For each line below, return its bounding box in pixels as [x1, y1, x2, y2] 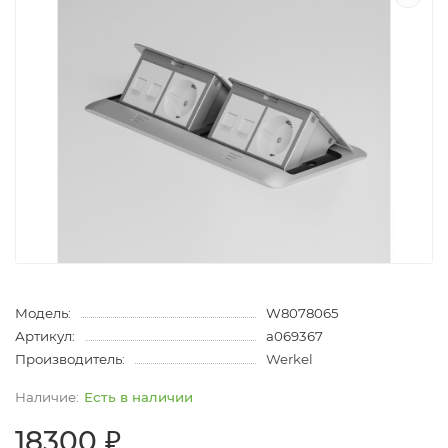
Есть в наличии [84, 388, 193, 405]
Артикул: [15, 327, 75, 344]
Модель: [15, 304, 71, 321]
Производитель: [15, 350, 125, 367]
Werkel [265, 350, 313, 367]
